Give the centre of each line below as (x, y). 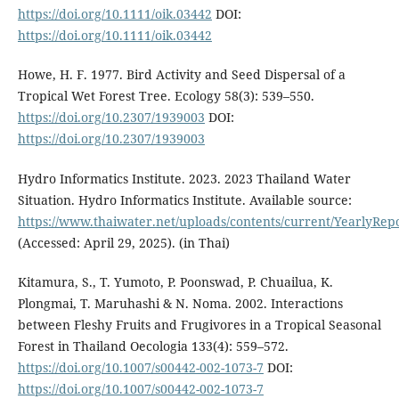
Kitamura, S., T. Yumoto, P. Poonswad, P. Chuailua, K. (175, 281)
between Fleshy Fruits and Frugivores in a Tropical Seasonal (199, 324)
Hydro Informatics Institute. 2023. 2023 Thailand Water (184, 178)
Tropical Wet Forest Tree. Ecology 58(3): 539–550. (166, 96)
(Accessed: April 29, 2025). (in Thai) (123, 242)
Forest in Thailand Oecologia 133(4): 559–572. (153, 346)
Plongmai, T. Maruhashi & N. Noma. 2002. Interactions (180, 303)
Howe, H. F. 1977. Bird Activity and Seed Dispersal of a (181, 75)
